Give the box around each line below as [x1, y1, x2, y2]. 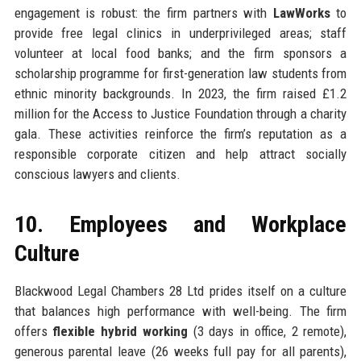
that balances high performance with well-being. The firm [14, 302, 347, 319]
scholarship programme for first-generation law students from [14, 64, 347, 81]
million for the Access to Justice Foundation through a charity [14, 105, 347, 122]
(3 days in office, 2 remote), [187, 322, 347, 339]
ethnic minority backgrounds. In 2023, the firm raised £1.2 [14, 85, 347, 102]
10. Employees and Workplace [14, 210, 347, 238]
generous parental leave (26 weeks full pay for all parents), [14, 342, 347, 359]
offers [14, 322, 53, 339]
